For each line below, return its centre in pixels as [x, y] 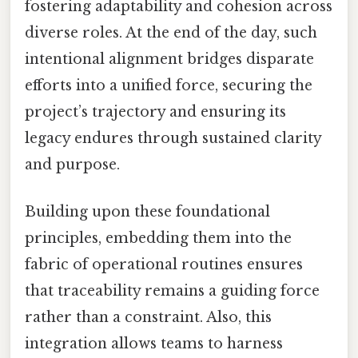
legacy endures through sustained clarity [173, 138]
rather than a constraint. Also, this [148, 318]
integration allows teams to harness [154, 344]
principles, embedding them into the [158, 239]
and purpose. [72, 164]
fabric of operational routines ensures [164, 265]
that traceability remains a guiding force [172, 291]
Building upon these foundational [147, 212]
